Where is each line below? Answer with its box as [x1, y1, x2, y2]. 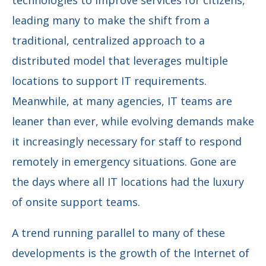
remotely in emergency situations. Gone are [12, 154, 236, 169]
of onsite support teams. [12, 194, 143, 209]
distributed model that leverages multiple [12, 53, 228, 68]
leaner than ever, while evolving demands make [12, 113, 254, 128]
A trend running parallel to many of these [12, 225, 225, 240]
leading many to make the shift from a [12, 12, 210, 27]
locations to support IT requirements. [12, 73, 207, 88]
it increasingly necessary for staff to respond [12, 134, 242, 148]
